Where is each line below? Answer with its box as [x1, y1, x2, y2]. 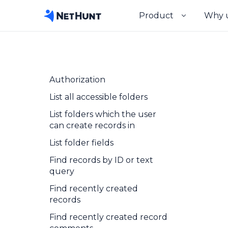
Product [139, 11, 174, 20]
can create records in [49, 121, 135, 130]
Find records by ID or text [49, 155, 153, 165]
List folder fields [49, 138, 113, 148]
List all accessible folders [49, 92, 148, 102]
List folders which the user [49, 109, 156, 119]
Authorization [49, 75, 105, 84]
